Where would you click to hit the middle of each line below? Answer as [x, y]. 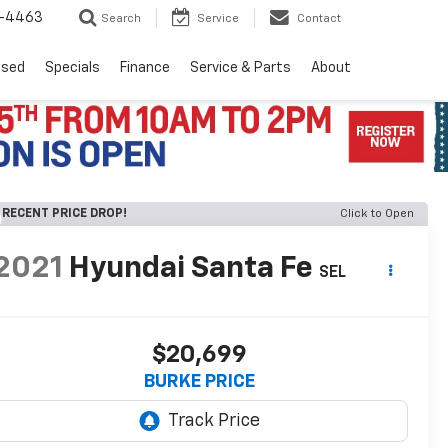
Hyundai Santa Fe [190, 269]
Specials [72, 68]
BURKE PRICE [200, 382]
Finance [145, 68]
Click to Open [377, 214]
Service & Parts [240, 68]
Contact [319, 19]
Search [121, 19]
